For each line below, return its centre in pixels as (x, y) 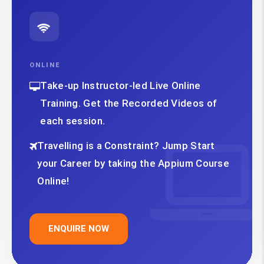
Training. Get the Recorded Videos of (129, 103)
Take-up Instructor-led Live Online (121, 86)
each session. (73, 121)
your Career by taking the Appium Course (133, 164)
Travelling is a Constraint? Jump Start (126, 146)
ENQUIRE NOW (79, 229)
